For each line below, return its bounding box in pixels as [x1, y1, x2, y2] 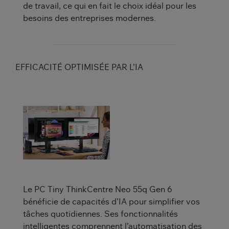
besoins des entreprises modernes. [23, 14, 156, 23]
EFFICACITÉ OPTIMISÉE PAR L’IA [15, 63, 143, 72]
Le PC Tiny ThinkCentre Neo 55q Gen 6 [23, 186, 172, 194]
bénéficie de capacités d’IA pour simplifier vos [23, 198, 200, 207]
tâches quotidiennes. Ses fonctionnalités [23, 210, 178, 219]
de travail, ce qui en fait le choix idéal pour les [23, 2, 196, 11]
